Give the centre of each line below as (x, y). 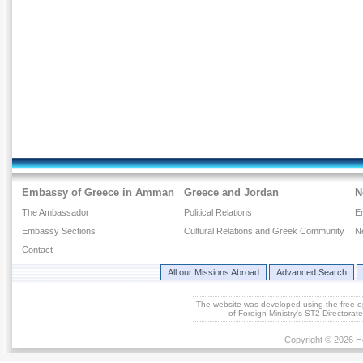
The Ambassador (56, 213)
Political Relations (218, 213)
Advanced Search (312, 273)
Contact (38, 250)
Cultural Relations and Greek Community (265, 231)
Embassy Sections (59, 231)
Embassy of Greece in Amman (98, 193)
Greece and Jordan (232, 193)
